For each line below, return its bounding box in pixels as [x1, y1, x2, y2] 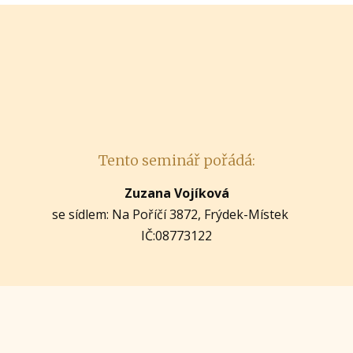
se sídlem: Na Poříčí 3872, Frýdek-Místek [52, 206, 301, 224]
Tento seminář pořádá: [98, 151, 255, 170]
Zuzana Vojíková [124, 184, 229, 203]
